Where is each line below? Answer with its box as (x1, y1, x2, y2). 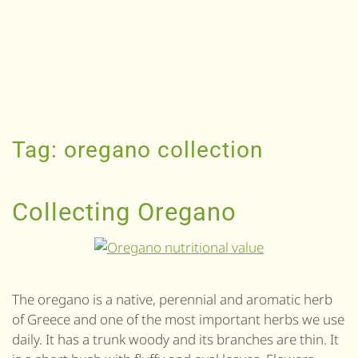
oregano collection (64, 137, 263, 163)
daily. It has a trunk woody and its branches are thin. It (12, 329, 339, 348)
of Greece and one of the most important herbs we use (12, 309, 344, 328)
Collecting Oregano (12, 198, 237, 226)
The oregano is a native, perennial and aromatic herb (12, 289, 332, 308)
